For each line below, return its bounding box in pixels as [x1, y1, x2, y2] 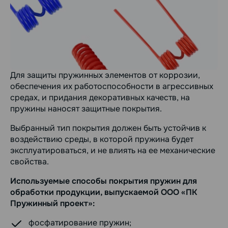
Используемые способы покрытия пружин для [10, 175, 197, 186]
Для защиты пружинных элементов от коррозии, [10, 69, 200, 80]
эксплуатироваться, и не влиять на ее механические [10, 145, 215, 156]
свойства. [10, 156, 49, 167]
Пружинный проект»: [10, 197, 95, 209]
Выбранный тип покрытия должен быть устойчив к [10, 122, 206, 133]
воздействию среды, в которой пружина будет [10, 133, 193, 145]
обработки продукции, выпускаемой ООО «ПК [10, 186, 197, 197]
